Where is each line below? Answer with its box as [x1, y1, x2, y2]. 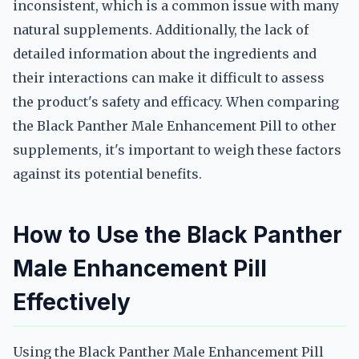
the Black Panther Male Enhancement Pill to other [13, 118, 337, 134]
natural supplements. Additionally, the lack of [13, 22, 309, 38]
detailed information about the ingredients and [13, 46, 317, 62]
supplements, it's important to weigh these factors [13, 142, 341, 158]
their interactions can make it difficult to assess [13, 70, 325, 86]
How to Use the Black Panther [13, 221, 342, 248]
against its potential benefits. [13, 166, 202, 182]
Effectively [13, 288, 131, 316]
